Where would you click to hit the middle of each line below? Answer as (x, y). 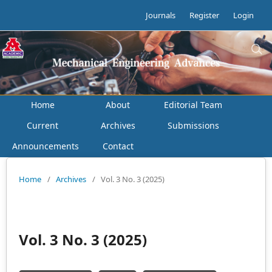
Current (42, 125)
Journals (161, 15)
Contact (118, 146)
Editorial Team (193, 105)
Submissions (193, 125)
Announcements (46, 146)
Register (204, 15)
